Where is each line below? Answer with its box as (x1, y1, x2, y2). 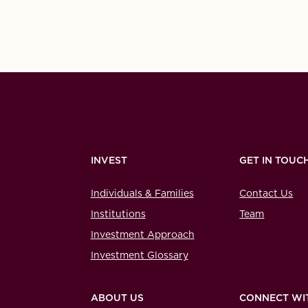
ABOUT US (90, 294, 144, 302)
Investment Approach (90, 230, 195, 240)
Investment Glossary (90, 250, 188, 261)
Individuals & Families (90, 188, 194, 199)
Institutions (90, 209, 146, 219)
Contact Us (239, 188, 294, 199)
